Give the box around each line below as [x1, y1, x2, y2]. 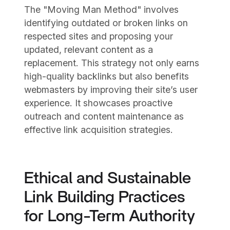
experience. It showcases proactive [24, 97, 173, 108]
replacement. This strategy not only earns [24, 57, 200, 68]
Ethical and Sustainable [24, 170, 191, 186]
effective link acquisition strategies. [24, 124, 174, 135]
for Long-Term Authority [24, 208, 196, 224]
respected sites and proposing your [24, 30, 174, 42]
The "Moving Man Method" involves [24, 4, 179, 15]
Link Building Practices [24, 189, 185, 205]
